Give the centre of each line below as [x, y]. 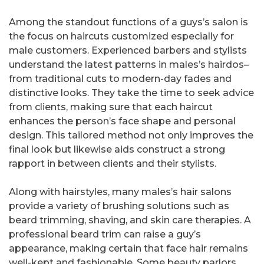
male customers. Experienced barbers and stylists [128, 51]
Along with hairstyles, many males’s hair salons [120, 192]
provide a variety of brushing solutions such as [119, 206]
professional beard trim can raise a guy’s [105, 235]
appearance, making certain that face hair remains [128, 249]
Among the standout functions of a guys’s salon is [128, 22]
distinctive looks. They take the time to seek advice [131, 93]
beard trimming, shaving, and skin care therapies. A [130, 220]
